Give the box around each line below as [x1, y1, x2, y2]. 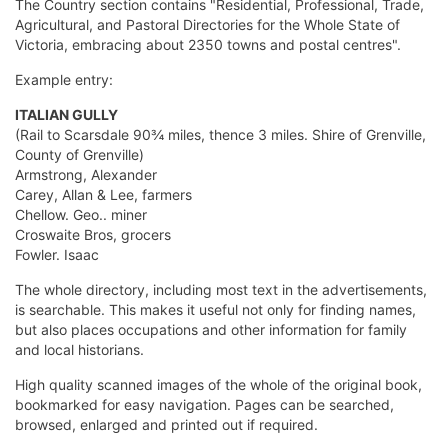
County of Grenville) [15, 146, 144, 164]
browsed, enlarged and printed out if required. [15, 416, 318, 434]
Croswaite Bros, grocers [15, 226, 171, 244]
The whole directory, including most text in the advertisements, [15, 281, 427, 299]
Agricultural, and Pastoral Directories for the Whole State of [15, 16, 400, 34]
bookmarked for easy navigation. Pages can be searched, [15, 396, 394, 414]
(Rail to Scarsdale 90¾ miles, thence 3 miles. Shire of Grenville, [15, 126, 426, 144]
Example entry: [15, 71, 113, 89]
